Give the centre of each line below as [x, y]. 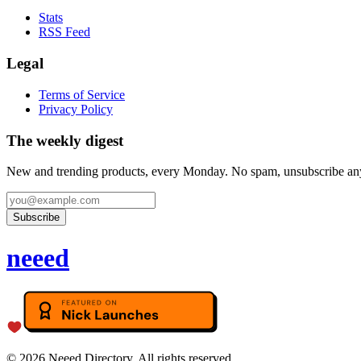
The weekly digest [65, 140]
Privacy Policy [76, 109]
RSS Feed [64, 32]
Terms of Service [82, 94]
